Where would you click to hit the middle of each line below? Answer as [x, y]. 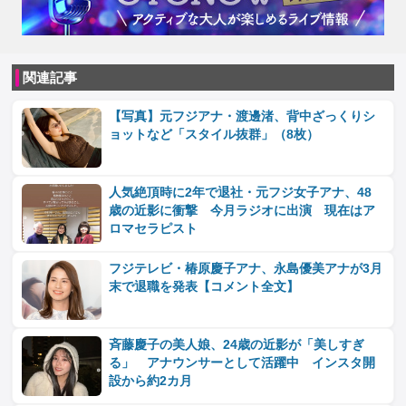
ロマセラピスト [154, 229]
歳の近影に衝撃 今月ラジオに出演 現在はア [242, 211]
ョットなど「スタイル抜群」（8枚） [214, 135]
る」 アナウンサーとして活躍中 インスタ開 [242, 363]
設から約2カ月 [151, 381]
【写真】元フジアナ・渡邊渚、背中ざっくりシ [242, 116]
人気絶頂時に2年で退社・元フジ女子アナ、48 [241, 193]
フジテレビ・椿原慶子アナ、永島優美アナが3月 [246, 269]
